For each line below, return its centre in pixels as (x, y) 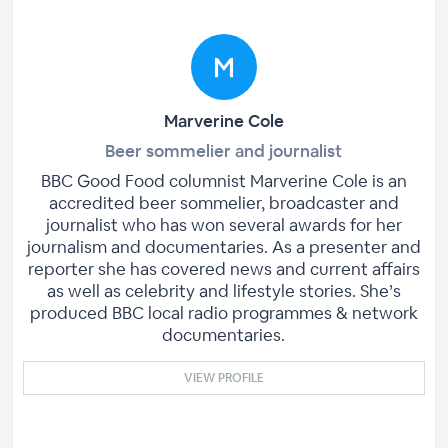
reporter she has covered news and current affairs (223, 269)
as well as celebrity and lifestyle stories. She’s (223, 291)
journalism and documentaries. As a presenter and (223, 247)
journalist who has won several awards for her (223, 225)
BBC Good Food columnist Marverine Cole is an (223, 181)
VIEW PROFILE (223, 378)
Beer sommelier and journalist (224, 151)
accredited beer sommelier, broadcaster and (223, 203)
